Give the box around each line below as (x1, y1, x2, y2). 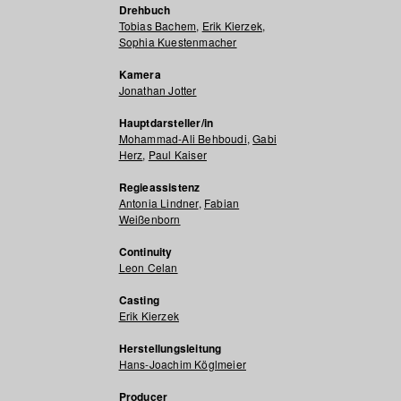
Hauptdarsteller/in (118, 115, 214, 131)
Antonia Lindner (118, 195, 199, 210)
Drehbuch (118, 2, 171, 18)
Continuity (118, 243, 173, 260)
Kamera (118, 66, 161, 82)
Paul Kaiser (148, 147, 207, 162)
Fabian (203, 195, 240, 210)
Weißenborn (118, 211, 181, 226)
